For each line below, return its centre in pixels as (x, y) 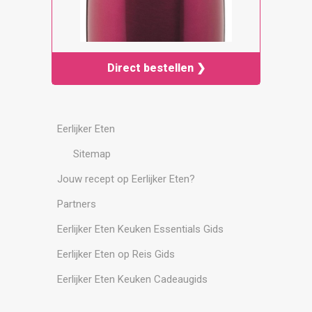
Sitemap (92, 154)
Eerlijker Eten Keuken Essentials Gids (140, 229)
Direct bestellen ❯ (156, 68)
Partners (77, 204)
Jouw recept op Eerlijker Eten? (126, 179)
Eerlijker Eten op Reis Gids (116, 255)
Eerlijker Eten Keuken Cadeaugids (132, 280)
